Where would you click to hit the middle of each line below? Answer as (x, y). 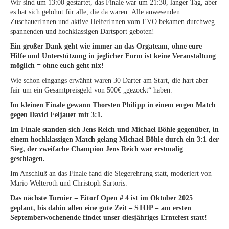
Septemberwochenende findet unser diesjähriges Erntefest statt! (109, 217)
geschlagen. (28, 158)
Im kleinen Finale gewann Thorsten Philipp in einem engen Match (113, 105)
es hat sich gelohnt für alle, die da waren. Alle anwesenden (95, 12)
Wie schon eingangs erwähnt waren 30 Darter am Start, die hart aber (109, 80)
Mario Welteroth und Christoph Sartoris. (69, 183)
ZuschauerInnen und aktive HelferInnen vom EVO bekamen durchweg (112, 21)
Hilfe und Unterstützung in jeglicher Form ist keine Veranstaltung (113, 56)
